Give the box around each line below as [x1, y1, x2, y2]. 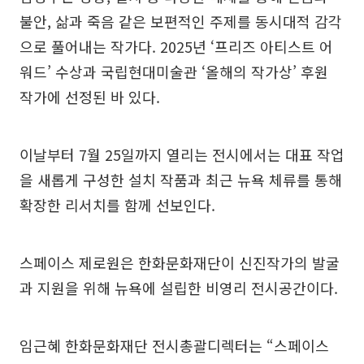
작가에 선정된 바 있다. [19, 86, 160, 107]
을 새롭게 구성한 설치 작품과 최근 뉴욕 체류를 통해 [19, 169, 342, 190]
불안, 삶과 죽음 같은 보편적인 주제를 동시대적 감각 [19, 11, 342, 32]
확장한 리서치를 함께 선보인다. [19, 194, 215, 215]
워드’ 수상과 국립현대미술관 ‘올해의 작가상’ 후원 [19, 61, 328, 82]
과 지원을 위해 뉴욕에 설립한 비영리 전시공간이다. [19, 277, 338, 298]
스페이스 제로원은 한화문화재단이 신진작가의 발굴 [19, 252, 340, 273]
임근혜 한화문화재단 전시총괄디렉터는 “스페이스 [19, 335, 329, 356]
